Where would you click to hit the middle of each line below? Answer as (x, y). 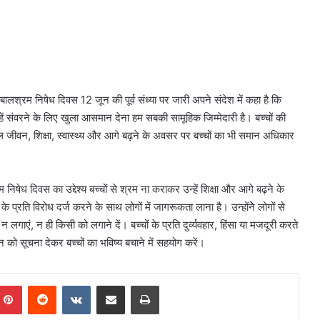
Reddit (70, 285)
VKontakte (113, 285)
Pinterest (42, 285)
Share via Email (136, 285)
